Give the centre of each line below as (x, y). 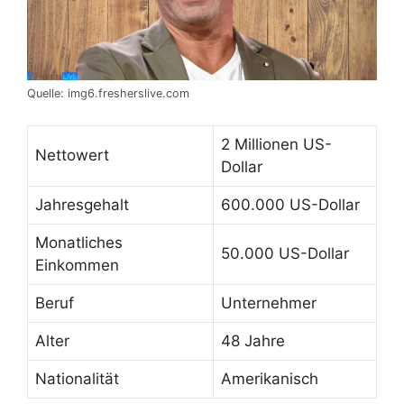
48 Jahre (253, 340)
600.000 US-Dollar (290, 204)
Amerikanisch (270, 378)
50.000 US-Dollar (285, 253)
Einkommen (77, 265)
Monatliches (79, 242)
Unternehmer (269, 303)
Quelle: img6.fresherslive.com (108, 94)
